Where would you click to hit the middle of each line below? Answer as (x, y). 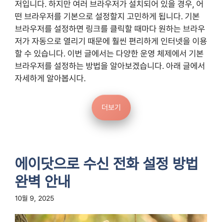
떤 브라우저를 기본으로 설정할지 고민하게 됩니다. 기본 (107, 16)
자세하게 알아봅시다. (50, 78)
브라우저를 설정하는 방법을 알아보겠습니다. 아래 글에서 (110, 66)
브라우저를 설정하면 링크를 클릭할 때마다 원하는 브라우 (110, 28)
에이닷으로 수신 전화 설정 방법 (107, 164)
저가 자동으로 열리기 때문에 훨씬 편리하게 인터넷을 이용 (111, 41)
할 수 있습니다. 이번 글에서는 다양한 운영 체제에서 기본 (109, 53)
